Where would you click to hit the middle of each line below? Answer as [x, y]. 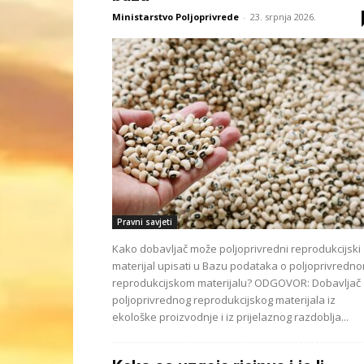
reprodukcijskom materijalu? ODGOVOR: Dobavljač [236, 283]
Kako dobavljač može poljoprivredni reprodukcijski [236, 249]
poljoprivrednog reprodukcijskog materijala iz [224, 300]
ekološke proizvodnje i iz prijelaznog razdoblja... [230, 317]
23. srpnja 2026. [283, 17]
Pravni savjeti [145, 222]
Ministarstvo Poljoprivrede [175, 17]
